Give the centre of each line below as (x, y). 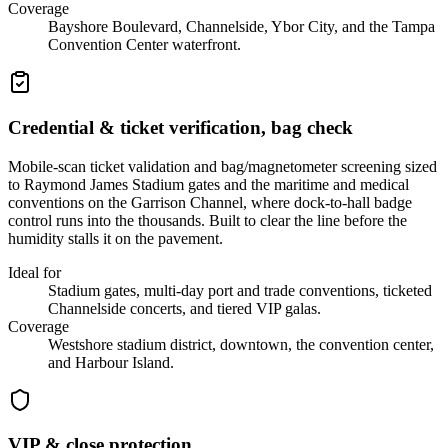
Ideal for (34, 272)
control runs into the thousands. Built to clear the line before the (207, 220)
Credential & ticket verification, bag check (180, 128)
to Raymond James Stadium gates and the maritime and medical (208, 184)
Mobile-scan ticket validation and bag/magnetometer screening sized (222, 166)
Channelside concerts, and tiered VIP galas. (184, 308)
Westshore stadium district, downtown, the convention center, (241, 344)
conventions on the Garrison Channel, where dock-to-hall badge (210, 202)
